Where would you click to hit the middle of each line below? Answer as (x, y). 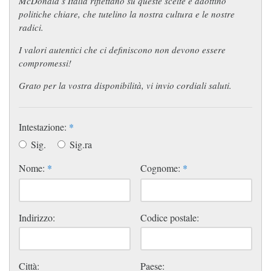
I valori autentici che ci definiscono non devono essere (122, 49)
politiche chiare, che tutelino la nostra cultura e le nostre (127, 14)
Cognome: (161, 168)
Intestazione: (44, 126)
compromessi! (45, 63)
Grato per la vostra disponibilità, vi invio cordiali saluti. (125, 85)
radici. (31, 27)
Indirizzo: (37, 217)
